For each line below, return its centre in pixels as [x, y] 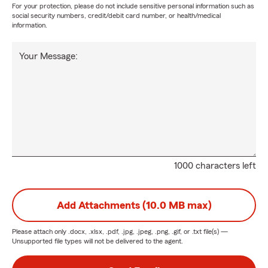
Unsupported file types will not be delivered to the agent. [98, 241]
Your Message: [48, 56]
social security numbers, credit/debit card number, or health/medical [116, 16]
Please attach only [40, 232]
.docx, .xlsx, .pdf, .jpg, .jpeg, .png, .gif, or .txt [135, 232]
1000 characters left [215, 166]
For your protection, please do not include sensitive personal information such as [133, 6]
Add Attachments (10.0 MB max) [134, 205]
